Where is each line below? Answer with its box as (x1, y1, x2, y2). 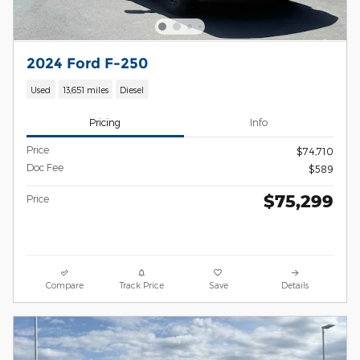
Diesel (120, 84, 145, 95)
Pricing (89, 116, 121, 128)
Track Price (119, 280, 164, 291)
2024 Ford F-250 (27, 55, 148, 72)
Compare (46, 280, 84, 291)
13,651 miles (62, 84, 108, 95)
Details (281, 280, 309, 291)
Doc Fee (27, 162, 63, 174)
